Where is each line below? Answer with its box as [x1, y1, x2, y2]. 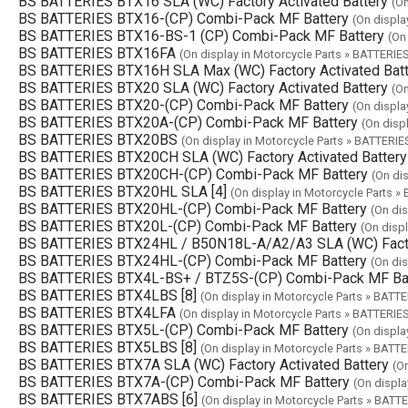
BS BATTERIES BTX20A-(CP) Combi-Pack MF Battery [18, 113, 358, 131]
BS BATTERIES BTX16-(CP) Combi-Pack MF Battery [18, 9, 349, 27]
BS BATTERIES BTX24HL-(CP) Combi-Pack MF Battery [18, 251, 367, 270]
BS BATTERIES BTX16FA [18, 44, 176, 62]
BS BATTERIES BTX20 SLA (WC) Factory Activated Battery [18, 78, 388, 97]
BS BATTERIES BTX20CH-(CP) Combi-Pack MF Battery [18, 165, 368, 183]
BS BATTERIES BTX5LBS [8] [18, 338, 197, 356]
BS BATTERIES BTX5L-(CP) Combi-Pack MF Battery [18, 321, 349, 339]
